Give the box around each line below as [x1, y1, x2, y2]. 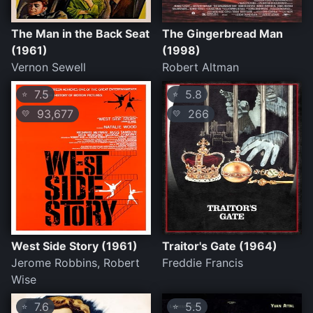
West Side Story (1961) [11, 239, 138, 254]
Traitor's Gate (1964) [162, 239, 277, 254]
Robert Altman [162, 60, 239, 75]
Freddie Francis [162, 256, 243, 270]
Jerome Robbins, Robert [11, 256, 140, 270]
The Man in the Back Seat [11, 27, 150, 41]
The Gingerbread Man [162, 27, 283, 41]
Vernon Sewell [11, 60, 86, 75]
